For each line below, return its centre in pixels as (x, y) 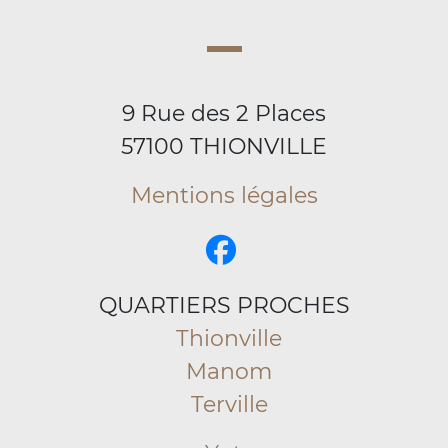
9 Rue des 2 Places (224, 113)
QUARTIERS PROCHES (224, 305)
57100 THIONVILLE (224, 146)
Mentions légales (224, 195)
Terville (229, 404)
